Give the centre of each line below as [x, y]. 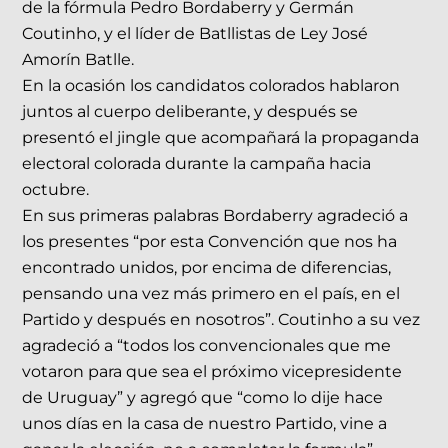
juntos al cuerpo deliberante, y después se [190, 112]
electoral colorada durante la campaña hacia [197, 164]
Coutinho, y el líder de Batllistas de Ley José [195, 34]
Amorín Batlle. [78, 60]
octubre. [56, 190]
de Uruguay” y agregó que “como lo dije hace [203, 398]
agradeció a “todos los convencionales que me [207, 346]
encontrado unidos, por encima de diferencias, [207, 268]
